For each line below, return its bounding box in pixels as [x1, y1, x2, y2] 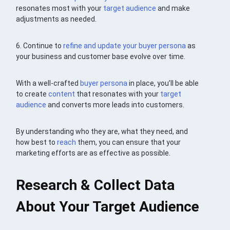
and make [156, 4, 190, 13]
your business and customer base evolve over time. [16, 52, 186, 61]
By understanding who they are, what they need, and [16, 127, 188, 136]
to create [16, 90, 49, 99]
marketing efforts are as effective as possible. [16, 149, 171, 158]
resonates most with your [16, 4, 104, 13]
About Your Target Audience [16, 198, 200, 216]
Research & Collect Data [16, 177, 175, 194]
